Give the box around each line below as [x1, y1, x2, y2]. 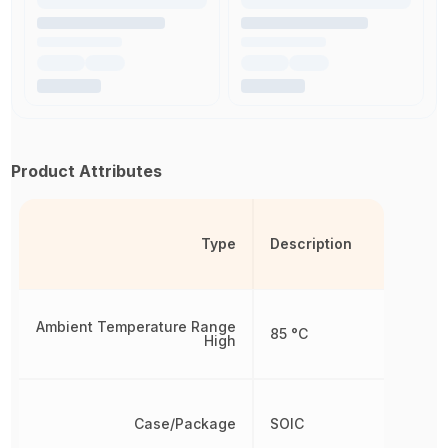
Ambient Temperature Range [35, 318, 236, 335]
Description [269, 235, 352, 252]
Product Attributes [11, 161, 163, 181]
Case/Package [133, 415, 236, 432]
